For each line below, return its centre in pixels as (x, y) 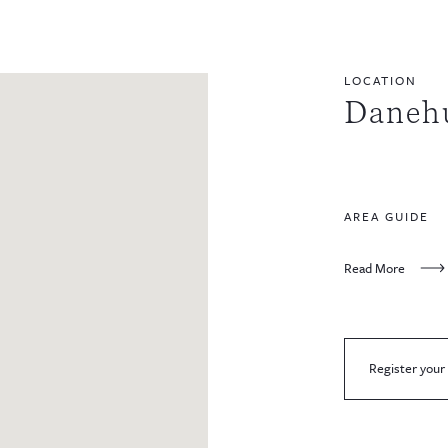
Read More (374, 267)
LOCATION (380, 79)
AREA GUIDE (386, 215)
